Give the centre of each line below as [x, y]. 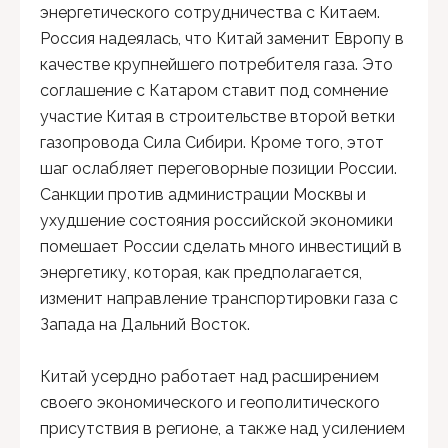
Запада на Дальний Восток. [145, 324]
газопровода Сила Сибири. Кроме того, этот [212, 142]
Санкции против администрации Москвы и [203, 194]
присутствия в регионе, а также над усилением [222, 428]
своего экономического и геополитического [210, 402]
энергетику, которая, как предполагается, [201, 272]
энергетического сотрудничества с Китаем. [210, 12]
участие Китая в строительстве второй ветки [217, 116]
